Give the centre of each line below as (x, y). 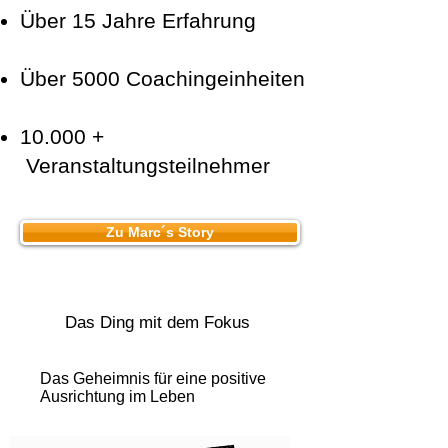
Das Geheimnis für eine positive (153, 378)
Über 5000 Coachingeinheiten (162, 78)
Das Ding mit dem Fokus (157, 322)
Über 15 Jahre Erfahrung (138, 20)
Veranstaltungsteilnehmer (145, 165)
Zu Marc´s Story (160, 232)
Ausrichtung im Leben (117, 396)
